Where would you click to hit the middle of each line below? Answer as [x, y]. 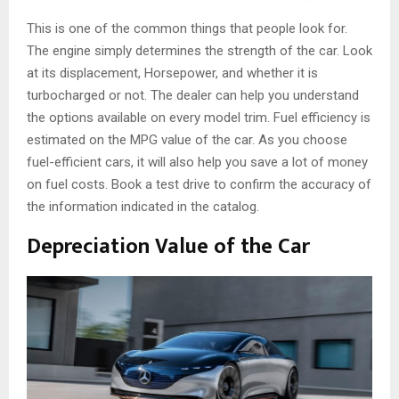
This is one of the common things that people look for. [187, 28]
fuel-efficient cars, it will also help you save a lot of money [197, 162]
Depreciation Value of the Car [171, 246]
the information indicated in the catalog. [143, 206]
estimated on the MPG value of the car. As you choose [187, 139]
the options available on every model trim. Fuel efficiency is [199, 117]
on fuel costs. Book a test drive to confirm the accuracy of [199, 184]
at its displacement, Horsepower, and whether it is [172, 73]
